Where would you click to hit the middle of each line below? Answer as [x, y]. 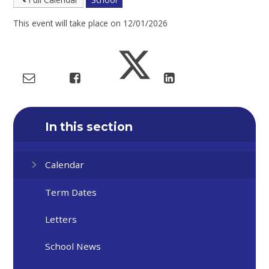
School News [73, 246]
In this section [89, 126]
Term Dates [71, 192]
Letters [61, 219]
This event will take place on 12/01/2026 [91, 23]
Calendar [65, 165]
